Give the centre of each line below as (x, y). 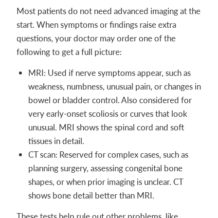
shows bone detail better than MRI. (91, 195)
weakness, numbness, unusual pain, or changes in (114, 86)
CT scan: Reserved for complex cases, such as (108, 154)
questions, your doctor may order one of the (96, 38)
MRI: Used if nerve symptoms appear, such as (109, 73)
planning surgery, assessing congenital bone (105, 168)
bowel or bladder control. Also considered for (110, 100)
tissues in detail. (56, 141)
